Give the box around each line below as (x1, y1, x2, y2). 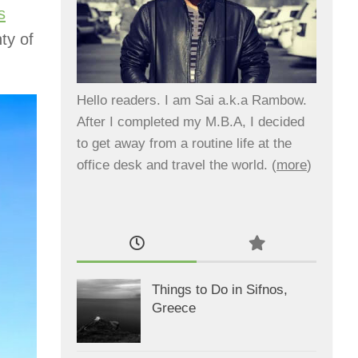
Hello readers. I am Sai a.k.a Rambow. (77, 92, 307, 108)
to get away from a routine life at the (77, 135, 292, 151)
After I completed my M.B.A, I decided (77, 113, 304, 129)
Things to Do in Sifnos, (152, 281, 288, 297)
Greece (152, 300, 196, 316)
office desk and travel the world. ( (77, 157, 276, 173)
